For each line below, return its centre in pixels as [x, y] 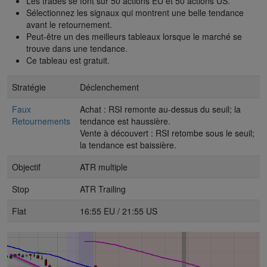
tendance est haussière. [125, 121]
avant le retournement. [69, 24]
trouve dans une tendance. [77, 48]
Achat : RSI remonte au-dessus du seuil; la [160, 109]
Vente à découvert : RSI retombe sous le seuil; [167, 133]
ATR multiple [104, 167]
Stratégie [29, 87]
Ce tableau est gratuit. [68, 60]
